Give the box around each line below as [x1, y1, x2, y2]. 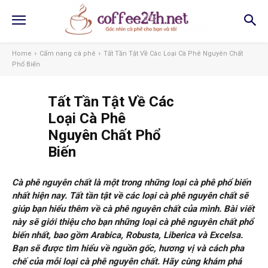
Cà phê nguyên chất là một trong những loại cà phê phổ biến [12, 177, 251, 188]
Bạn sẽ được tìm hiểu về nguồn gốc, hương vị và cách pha [12, 243, 244, 254]
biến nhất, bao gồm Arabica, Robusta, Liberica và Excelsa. [12, 230, 243, 241]
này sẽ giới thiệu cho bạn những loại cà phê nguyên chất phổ [12, 217, 253, 228]
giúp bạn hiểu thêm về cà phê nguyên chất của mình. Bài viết [12, 203, 254, 215]
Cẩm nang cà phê [39, 50, 96, 58]
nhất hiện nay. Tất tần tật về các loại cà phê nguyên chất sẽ [12, 190, 248, 202]
